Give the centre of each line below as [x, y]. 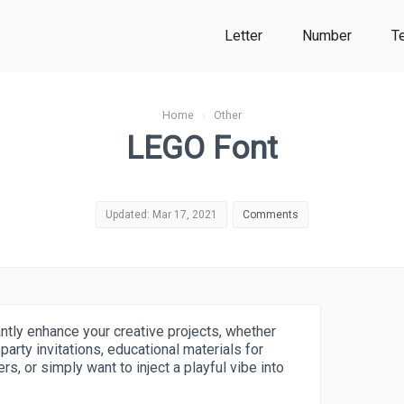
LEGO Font [202, 148]
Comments [271, 215]
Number [327, 36]
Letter [243, 36]
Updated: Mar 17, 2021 [161, 215]
